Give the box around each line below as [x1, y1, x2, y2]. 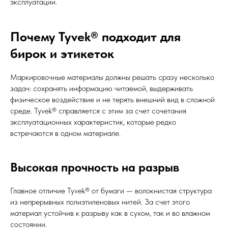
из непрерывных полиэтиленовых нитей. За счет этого [10, 196, 190, 207]
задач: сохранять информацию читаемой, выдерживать [10, 83, 193, 93]
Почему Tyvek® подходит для [10, 28, 181, 44]
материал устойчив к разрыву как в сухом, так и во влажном [10, 208, 210, 218]
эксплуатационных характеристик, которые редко [10, 117, 176, 127]
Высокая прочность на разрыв [10, 159, 179, 175]
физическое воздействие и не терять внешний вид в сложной [10, 94, 215, 104]
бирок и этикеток [10, 45, 114, 61]
